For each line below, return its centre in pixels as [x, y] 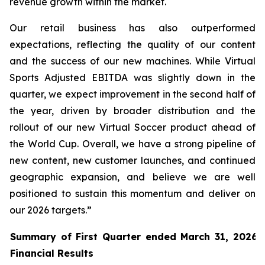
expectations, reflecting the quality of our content [132, 44]
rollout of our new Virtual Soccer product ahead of [132, 127]
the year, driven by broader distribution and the [132, 111]
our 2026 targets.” [51, 210]
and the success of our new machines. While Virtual [132, 61]
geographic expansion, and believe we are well [132, 177]
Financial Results [52, 253]
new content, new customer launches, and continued [132, 160]
